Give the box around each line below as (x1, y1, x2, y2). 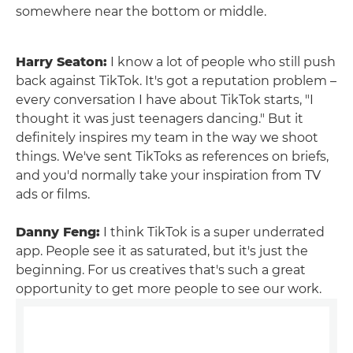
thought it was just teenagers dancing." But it (16, 111, 303, 127)
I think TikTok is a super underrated (100, 225, 325, 240)
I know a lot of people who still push (107, 54, 336, 70)
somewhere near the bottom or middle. (16, 4, 266, 20)
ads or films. (16, 187, 90, 203)
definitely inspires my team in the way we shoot (16, 130, 318, 146)
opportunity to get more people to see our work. (16, 281, 321, 297)
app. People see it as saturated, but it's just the (16, 243, 308, 259)
